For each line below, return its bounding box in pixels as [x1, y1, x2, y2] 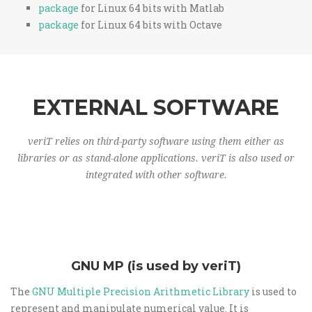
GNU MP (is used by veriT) [71, 258, 241, 274]
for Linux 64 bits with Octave [79, 18, 222, 31]
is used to [249, 285, 297, 298]
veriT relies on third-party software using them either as [28, 136, 284, 147]
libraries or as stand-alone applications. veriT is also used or [17, 153, 295, 164]
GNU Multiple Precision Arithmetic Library [32, 285, 249, 298]
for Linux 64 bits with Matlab [79, 1, 224, 15]
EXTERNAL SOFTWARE [33, 95, 279, 120]
